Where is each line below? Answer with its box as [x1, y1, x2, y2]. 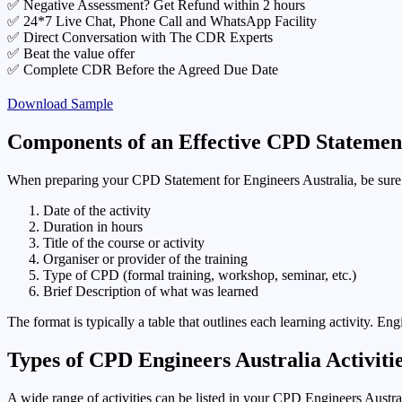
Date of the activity [43, 202, 151, 218]
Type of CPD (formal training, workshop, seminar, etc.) [43, 267, 356, 283]
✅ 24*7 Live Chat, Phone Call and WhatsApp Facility [7, 13, 317, 29]
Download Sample [7, 95, 113, 111]
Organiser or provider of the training [43, 250, 248, 267]
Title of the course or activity [43, 234, 205, 250]
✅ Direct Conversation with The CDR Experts [7, 29, 273, 45]
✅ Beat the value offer [7, 45, 135, 61]
